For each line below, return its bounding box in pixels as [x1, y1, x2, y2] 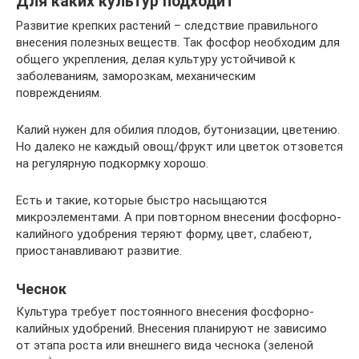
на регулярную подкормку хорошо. [16, 155, 208, 171]
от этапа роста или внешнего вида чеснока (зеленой [16, 337, 313, 353]
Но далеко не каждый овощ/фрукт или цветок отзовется [16, 139, 343, 154]
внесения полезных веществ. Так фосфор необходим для [16, 34, 340, 50]
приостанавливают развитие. [16, 243, 182, 258]
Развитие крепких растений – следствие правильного [16, 18, 318, 33]
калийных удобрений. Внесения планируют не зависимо [16, 321, 327, 336]
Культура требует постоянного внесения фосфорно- [16, 304, 314, 319]
